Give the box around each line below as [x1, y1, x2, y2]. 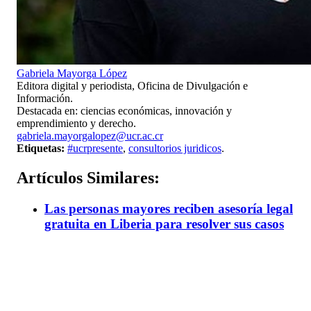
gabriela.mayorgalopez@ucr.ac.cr [17, 130, 163, 142]
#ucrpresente [67, 142, 123, 154]
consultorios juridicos [128, 142, 221, 154]
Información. [17, 92, 73, 104]
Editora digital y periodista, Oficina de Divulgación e [17, 80, 248, 92]
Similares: [83, 168, 160, 187]
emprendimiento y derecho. [17, 117, 136, 129]
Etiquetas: [17, 142, 65, 154]
